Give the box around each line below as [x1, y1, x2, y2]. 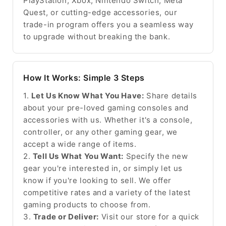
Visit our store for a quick [99, 211, 199, 221]
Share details [144, 90, 197, 100]
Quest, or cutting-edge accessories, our [23, 7, 178, 17]
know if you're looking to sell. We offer [23, 175, 172, 185]
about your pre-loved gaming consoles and [23, 102, 189, 112]
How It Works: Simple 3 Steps [23, 72, 145, 83]
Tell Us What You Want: [32, 151, 124, 161]
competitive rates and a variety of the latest [23, 187, 191, 197]
